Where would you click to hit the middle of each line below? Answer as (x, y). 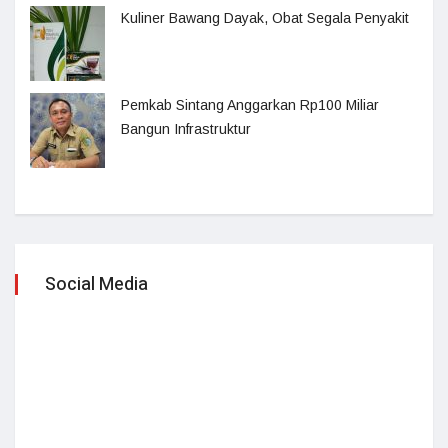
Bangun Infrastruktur (186, 128)
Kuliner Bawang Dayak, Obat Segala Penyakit (265, 17)
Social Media (96, 284)
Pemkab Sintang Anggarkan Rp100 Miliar (250, 104)
